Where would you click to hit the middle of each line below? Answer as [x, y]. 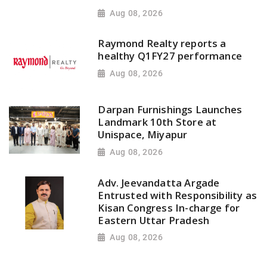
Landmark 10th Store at [157, 122]
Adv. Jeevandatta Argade [159, 182]
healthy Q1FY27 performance [170, 56]
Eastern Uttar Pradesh [154, 220]
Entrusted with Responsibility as [178, 195]
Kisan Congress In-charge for [169, 207]
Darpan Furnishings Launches [170, 110]
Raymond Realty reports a [162, 44]
